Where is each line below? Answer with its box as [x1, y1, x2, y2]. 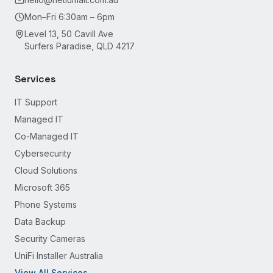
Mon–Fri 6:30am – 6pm [24, 12, 115, 22]
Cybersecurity [15, 148, 71, 158]
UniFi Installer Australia [15, 250, 103, 261]
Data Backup [15, 216, 66, 227]
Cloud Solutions [15, 165, 77, 175]
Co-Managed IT [15, 131, 79, 141]
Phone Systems [15, 199, 77, 210]
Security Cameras [15, 233, 85, 244]
